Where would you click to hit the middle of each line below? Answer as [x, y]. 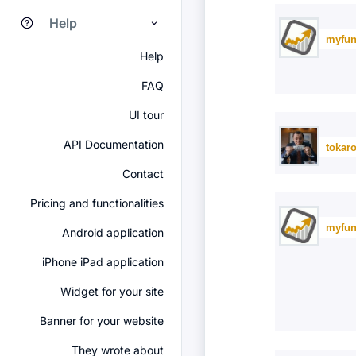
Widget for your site [112, 291]
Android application [113, 232]
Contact [143, 174]
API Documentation [114, 144]
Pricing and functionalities [97, 203]
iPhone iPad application [103, 262]
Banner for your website [102, 321]
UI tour [146, 115]
